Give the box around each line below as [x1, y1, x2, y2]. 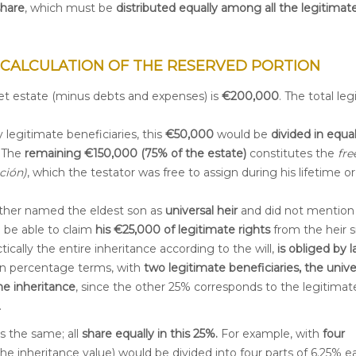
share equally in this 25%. [82, 327, 218, 342]
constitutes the [246, 145, 338, 161]
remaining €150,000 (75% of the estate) [25, 145, 246, 161]
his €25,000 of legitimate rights [95, 222, 270, 237]
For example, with [218, 327, 323, 342]
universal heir [165, 203, 238, 218]
